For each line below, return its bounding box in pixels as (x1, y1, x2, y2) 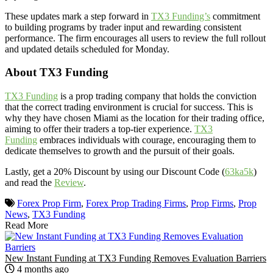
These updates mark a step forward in (5, 10, 151, 21)
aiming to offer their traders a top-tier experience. (5, 124, 194, 135)
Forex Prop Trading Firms (86, 198, 186, 209)
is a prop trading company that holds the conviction (58, 91, 257, 102)
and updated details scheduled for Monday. (5, 43, 169, 54)
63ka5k (225, 166, 253, 177)
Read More (5, 220, 48, 231)
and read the (5, 177, 54, 188)
